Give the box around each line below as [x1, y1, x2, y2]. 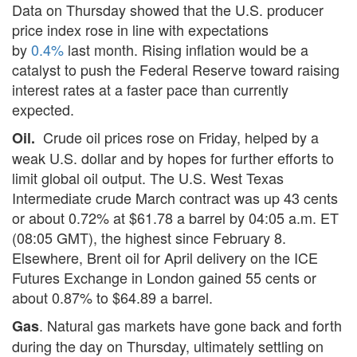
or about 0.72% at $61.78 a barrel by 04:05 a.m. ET [12, 206, 339, 228]
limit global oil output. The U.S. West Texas [12, 167, 284, 188]
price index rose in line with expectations [12, 18, 269, 40]
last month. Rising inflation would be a [64, 38, 308, 60]
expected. [12, 98, 74, 120]
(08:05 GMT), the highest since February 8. [12, 226, 286, 248]
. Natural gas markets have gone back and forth [39, 314, 342, 335]
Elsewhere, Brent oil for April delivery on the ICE [12, 246, 318, 268]
